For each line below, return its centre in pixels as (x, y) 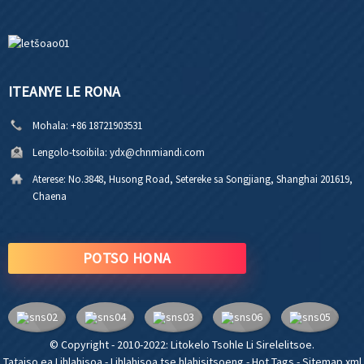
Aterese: (49, 179)
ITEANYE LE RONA (64, 91)
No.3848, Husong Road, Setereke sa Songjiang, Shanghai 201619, (210, 179)
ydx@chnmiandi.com (157, 152)
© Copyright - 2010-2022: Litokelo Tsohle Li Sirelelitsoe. (182, 344)
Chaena (50, 196)
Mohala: (50, 125)
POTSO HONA (127, 258)
